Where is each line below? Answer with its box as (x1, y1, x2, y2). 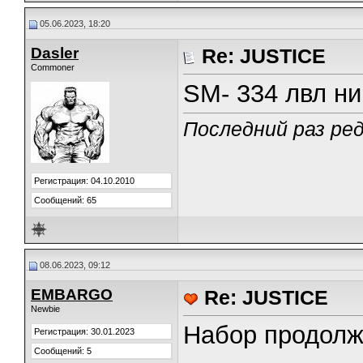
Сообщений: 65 (34, 195, 96, 205)
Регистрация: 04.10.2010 (34, 176, 135, 186)
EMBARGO (31, 286, 113, 303)
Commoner (31, 62, 75, 72)
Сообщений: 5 (34, 346, 92, 356)
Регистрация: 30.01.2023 (34, 327, 135, 336)
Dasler (31, 45, 79, 62)
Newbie (31, 304, 60, 314)
